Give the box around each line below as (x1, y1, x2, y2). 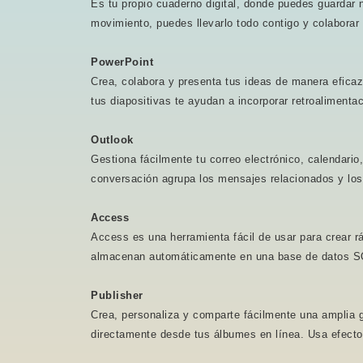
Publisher (91, 289, 143, 301)
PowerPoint (91, 56, 153, 68)
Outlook (91, 134, 134, 146)
